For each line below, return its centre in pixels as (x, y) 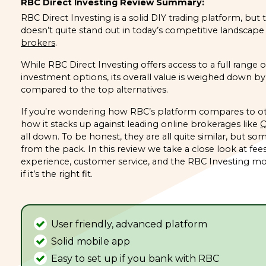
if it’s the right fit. (57, 174)
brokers (38, 42)
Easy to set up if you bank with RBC (135, 258)
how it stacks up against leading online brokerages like (140, 124)
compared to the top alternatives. (94, 89)
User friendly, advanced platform (129, 224)
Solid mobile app (91, 241)
